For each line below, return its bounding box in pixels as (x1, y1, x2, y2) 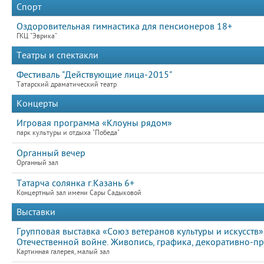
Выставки (16, 207, 55, 217)
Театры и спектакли (16, 50, 98, 61)
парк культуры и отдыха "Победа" (16, 129, 120, 137)
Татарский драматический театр (16, 81, 117, 88)
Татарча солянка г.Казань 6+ (16, 178, 134, 189)
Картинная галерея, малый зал (16, 248, 110, 256)
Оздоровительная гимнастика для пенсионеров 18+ (16, 21, 232, 32)
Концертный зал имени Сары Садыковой (16, 189, 141, 197)
